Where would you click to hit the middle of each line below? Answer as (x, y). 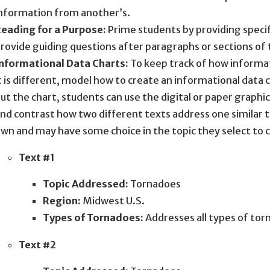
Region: (62, 201)
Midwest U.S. (113, 201)
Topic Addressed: (86, 184)
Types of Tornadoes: (94, 218)
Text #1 (36, 158)
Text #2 (37, 244)
